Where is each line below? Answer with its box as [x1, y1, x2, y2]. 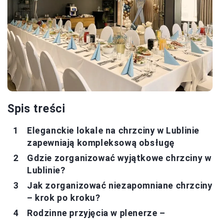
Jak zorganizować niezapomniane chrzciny [27, 180, 213, 191]
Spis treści [7, 102, 65, 115]
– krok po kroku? [27, 192, 101, 203]
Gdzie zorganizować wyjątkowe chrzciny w [27, 152, 212, 163]
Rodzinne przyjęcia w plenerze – [27, 207, 165, 218]
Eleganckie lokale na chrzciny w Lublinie [27, 125, 200, 136]
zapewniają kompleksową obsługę [27, 137, 175, 148]
